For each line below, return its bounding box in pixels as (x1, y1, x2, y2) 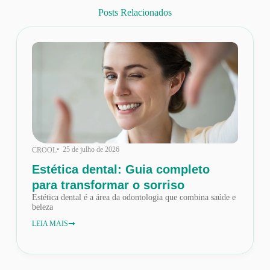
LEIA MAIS (31, 219, 68, 228)
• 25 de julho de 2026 (56, 145, 119, 154)
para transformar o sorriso (31, 178, 184, 192)
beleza (31, 202, 53, 212)
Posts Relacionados (98, 7, 172, 17)
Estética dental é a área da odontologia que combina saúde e (31, 192, 236, 202)
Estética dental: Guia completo (31, 162, 210, 176)
